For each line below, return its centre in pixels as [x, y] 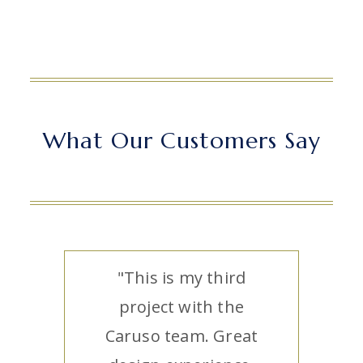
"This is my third [181, 278]
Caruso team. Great [181, 336]
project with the [181, 307]
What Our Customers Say [181, 141]
